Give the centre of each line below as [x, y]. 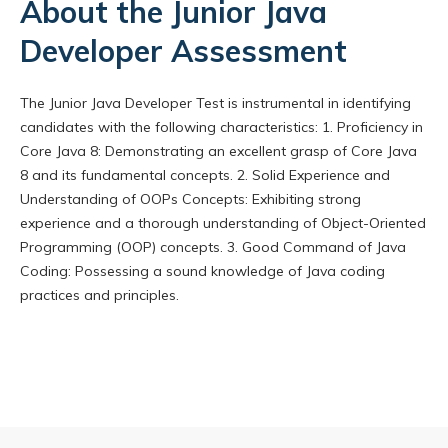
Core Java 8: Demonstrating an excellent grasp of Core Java [218, 151]
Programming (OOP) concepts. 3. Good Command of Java [213, 247]
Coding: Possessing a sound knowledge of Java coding [202, 271]
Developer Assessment [183, 51]
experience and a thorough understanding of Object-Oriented [223, 223]
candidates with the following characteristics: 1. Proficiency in [221, 127]
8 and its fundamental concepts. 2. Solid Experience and [205, 175]
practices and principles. [99, 295]
